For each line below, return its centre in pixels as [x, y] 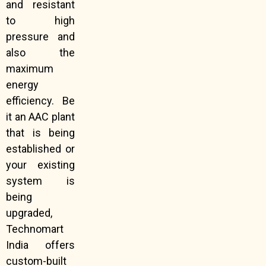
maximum [30, 68]
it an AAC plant [40, 116]
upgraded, [29, 213]
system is [40, 180]
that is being [40, 132]
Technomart [35, 229]
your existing [40, 164]
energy [22, 84]
